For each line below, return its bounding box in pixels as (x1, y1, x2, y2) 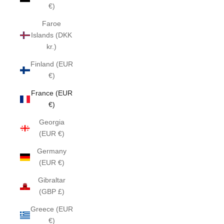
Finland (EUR (30, 60, 73, 68)
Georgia (38, 118, 64, 126)
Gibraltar (37, 176, 65, 184)
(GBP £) (38, 187, 64, 195)
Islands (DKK (31, 31, 72, 39)
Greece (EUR (30, 205, 73, 213)
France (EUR (30, 89, 72, 97)
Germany (36, 147, 66, 155)
